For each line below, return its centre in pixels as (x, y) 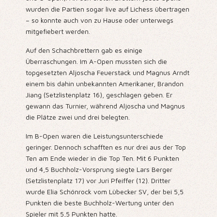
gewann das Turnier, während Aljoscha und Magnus (105, 106)
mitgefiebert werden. (58, 31)
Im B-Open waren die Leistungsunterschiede (94, 136)
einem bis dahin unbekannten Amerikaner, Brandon (104, 84)
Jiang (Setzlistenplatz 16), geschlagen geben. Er (99, 95)
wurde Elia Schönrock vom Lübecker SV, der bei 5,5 (104, 192)
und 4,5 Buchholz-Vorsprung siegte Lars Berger (99, 170)
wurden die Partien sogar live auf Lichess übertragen (107, 9)
